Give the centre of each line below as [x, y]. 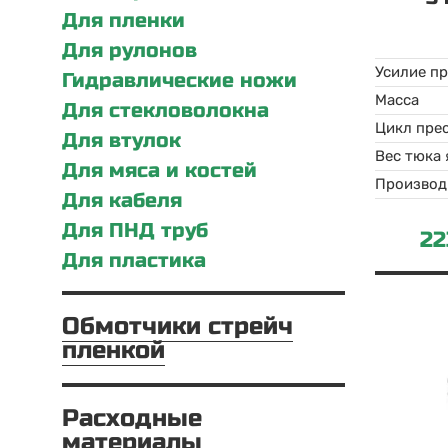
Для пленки [123, 20]
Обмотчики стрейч [177, 326]
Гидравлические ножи [179, 80]
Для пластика [134, 260]
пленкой [113, 350]
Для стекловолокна [165, 110]
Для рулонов [129, 50]
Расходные [132, 418]
